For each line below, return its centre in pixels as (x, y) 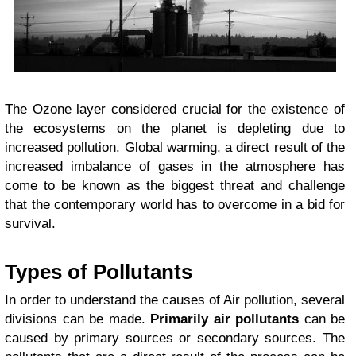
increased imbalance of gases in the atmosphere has (175, 167)
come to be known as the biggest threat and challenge (175, 186)
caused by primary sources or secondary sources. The (175, 339)
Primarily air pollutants (224, 319)
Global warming (170, 148)
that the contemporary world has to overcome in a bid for (175, 205)
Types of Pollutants (99, 272)
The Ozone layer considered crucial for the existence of (175, 110)
